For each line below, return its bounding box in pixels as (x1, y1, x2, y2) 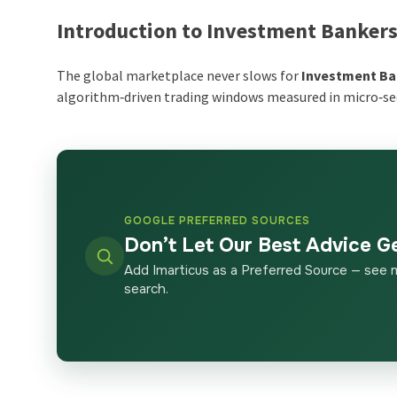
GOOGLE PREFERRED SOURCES (124, 214, 311, 229)
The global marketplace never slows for (57, 66, 302, 85)
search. (124, 280, 169, 299)
